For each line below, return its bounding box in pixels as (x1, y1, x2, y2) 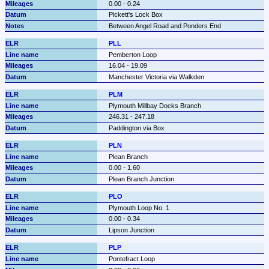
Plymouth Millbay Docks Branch (108, 101, 201, 109)
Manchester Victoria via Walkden (108, 73, 204, 80)
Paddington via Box (108, 124, 165, 131)
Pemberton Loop (108, 50, 157, 58)
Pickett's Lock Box (108, 11, 163, 19)
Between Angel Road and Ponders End (108, 22, 221, 29)
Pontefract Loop (108, 255, 155, 262)
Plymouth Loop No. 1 (108, 204, 169, 211)
